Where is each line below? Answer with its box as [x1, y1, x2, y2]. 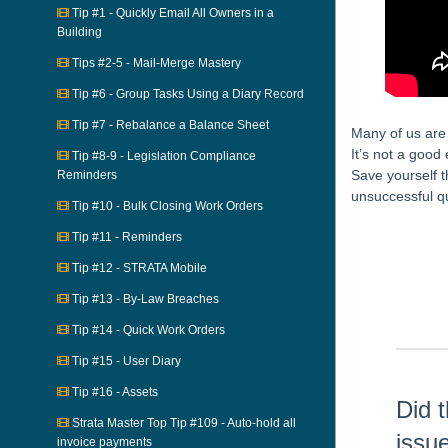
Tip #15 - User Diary [69, 354, 181, 368]
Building [57, 25, 102, 39]
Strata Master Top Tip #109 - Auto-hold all [69, 416, 296, 430]
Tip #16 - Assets [69, 385, 158, 399]
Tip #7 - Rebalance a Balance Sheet [69, 118, 269, 132]
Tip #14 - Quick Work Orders [69, 323, 225, 337]
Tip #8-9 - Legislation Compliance [69, 149, 256, 163]
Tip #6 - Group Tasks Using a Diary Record [69, 87, 304, 101]
